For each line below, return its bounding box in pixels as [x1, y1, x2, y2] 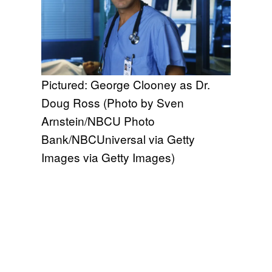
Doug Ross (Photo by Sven [41, 94, 184, 111]
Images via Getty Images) [41, 149, 175, 166]
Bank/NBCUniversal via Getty [41, 131, 195, 148]
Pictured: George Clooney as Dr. [41, 76, 210, 93]
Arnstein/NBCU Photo [41, 112, 155, 129]
